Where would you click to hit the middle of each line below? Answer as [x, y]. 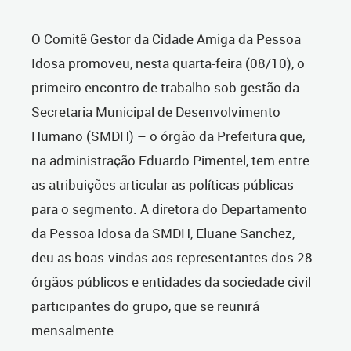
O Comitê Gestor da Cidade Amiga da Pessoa [166, 39]
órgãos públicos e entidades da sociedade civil [171, 282]
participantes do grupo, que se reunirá [145, 306]
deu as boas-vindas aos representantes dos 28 [172, 257]
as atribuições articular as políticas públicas [163, 185]
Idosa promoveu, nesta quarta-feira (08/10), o [168, 63]
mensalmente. [76, 330]
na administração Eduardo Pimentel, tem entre [170, 160]
